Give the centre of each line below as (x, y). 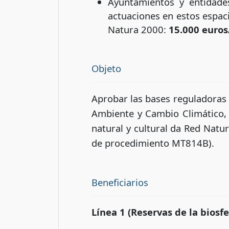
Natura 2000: (138, 29)
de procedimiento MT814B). (153, 143)
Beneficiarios (120, 182)
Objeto (106, 68)
